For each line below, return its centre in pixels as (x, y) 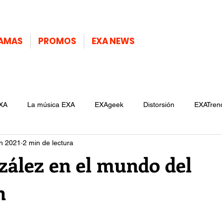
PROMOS (57, 41)
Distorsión (159, 104)
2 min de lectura (48, 142)
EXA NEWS (113, 41)
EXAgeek (109, 104)
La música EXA (51, 104)
